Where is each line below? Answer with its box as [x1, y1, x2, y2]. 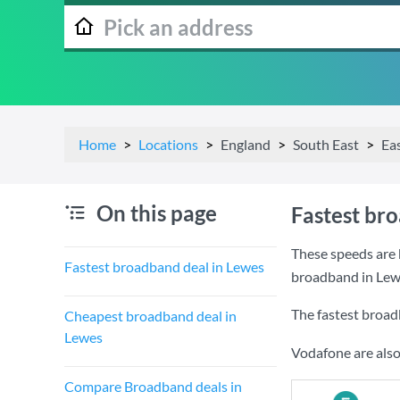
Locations [138, 136, 198, 153]
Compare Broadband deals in [64, 378, 242, 395]
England [221, 136, 271, 153]
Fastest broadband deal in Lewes [64, 258, 264, 275]
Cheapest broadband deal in [64, 307, 237, 324]
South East [293, 136, 359, 153]
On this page [96, 200, 217, 226]
